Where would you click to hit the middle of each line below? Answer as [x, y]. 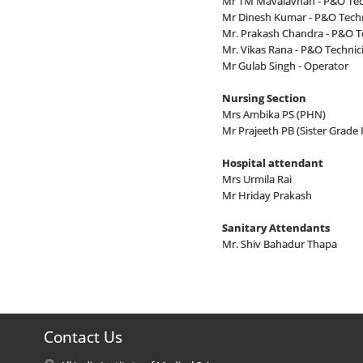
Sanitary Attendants [275, 228]
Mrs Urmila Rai [256, 179]
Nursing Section [264, 98]
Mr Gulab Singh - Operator [285, 66]
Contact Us [83, 337]
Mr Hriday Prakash [267, 196]
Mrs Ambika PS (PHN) [273, 115]
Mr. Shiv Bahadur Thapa [279, 244]
